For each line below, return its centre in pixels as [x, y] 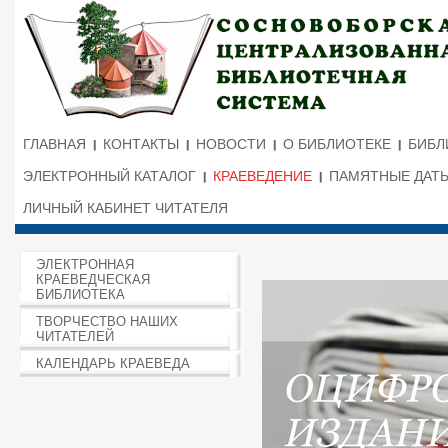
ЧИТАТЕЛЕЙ [75, 336]
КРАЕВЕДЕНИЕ [262, 176]
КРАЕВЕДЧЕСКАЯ [93, 279]
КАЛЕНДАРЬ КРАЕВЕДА [113, 363]
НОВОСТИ [231, 144]
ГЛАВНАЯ [54, 144]
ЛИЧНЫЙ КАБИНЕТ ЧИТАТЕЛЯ [125, 208]
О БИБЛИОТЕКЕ [337, 144]
